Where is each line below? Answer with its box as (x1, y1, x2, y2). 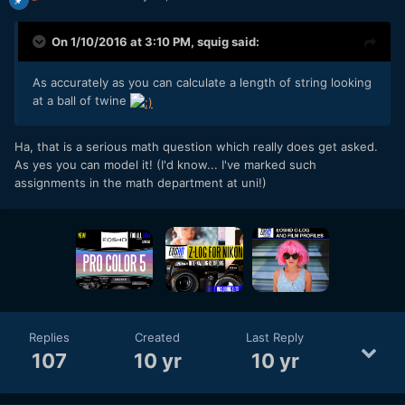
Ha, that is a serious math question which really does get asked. (14, 138, 378, 154)
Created (135, 330, 181, 345)
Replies (28, 330, 70, 345)
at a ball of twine (33, 93, 130, 108)
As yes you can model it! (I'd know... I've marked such (14, 156, 316, 172)
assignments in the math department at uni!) (14, 174, 267, 190)
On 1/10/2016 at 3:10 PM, (52, 34, 197, 50)
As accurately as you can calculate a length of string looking (33, 75, 372, 90)
